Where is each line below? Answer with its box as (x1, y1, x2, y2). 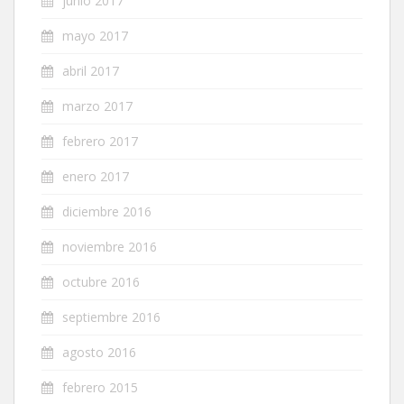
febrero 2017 (62, 133, 138, 150)
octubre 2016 (62, 273, 140, 290)
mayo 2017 (62, 27, 128, 44)
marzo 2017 (62, 97, 133, 115)
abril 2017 (62, 62, 119, 79)
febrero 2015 (62, 379, 138, 396)
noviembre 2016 (62, 238, 157, 255)
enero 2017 (62, 168, 129, 185)
